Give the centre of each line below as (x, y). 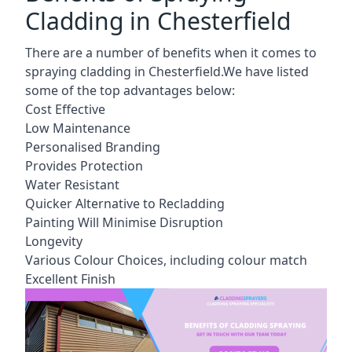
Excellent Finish (70, 279)
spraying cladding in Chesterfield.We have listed (167, 71)
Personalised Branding (93, 147)
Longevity (54, 241)
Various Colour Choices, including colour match (166, 260)
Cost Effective (65, 109)
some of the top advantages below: (130, 90)
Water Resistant (72, 184)
